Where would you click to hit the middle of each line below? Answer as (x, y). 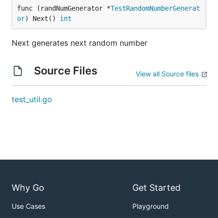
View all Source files (167, 74)
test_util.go (32, 99)
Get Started (156, 188)
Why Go (28, 188)
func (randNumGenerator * (64, 8)
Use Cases (28, 206)
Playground (151, 206)
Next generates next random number (80, 43)
